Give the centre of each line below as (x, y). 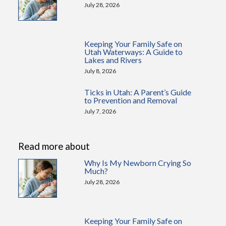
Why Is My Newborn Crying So (138, 163)
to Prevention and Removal (131, 100)
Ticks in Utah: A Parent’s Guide (138, 92)
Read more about (54, 146)
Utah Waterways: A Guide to (134, 52)
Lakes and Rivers (113, 60)
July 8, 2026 (100, 71)
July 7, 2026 (100, 111)
